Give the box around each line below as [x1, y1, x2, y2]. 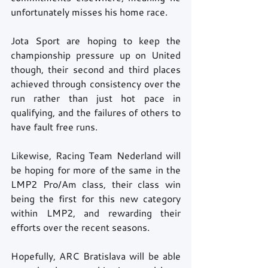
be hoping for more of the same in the [11, 163, 181, 176]
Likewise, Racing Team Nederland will [11, 149, 181, 162]
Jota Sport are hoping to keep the [11, 34, 181, 47]
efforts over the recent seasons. [11, 221, 152, 234]
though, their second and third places [11, 63, 181, 76]
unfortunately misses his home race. [11, 5, 170, 19]
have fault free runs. [11, 120, 100, 133]
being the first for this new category [11, 192, 181, 205]
